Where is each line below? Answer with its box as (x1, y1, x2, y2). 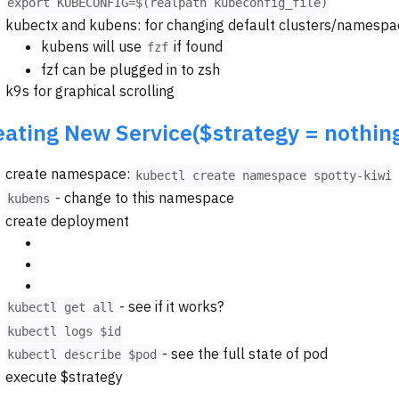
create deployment (5, 211, 129, 230)
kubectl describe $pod (7, 347, 157, 362)
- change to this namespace (52, 188, 234, 207)
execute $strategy (5, 368, 123, 386)
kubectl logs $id (7, 323, 121, 338)
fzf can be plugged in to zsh (41, 61, 220, 79)
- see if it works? (116, 297, 224, 315)
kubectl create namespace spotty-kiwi (135, 167, 392, 183)
